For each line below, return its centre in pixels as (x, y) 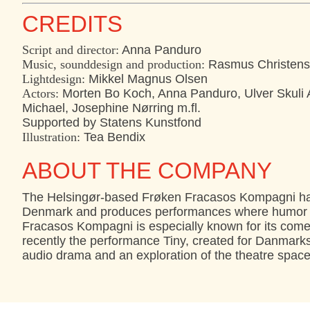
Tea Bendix (113, 137)
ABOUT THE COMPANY (147, 171)
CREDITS (72, 24)
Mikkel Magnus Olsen (146, 79)
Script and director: (71, 50)
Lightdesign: (54, 79)
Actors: (40, 94)
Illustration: (51, 137)
